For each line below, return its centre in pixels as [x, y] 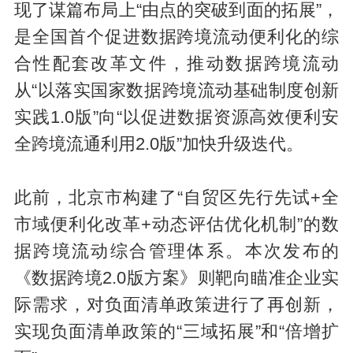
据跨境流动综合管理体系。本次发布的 [176, 252]
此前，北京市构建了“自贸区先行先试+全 [176, 198]
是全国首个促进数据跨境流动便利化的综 [176, 37]
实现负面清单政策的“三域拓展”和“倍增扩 [176, 332]
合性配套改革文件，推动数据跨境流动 [176, 64]
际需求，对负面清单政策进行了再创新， [176, 305]
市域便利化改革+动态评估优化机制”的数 [176, 225]
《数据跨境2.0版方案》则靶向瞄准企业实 [176, 279]
